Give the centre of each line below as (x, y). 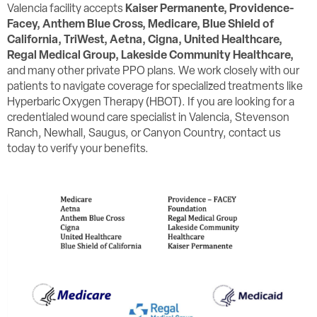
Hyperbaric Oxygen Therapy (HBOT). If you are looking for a (151, 101)
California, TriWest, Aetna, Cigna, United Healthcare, (145, 39)
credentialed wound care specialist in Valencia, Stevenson (148, 117)
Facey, (25, 23)
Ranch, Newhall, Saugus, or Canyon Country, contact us (144, 132)
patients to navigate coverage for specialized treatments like (155, 86)
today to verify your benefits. (78, 148)
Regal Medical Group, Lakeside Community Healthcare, (150, 54)
